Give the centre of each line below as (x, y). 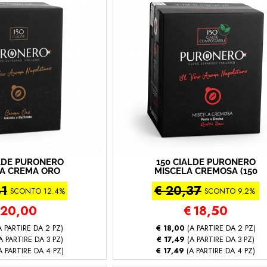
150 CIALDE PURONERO (206, 162)
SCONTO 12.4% (38, 191)
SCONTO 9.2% (230, 191)
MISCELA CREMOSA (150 (206, 171)
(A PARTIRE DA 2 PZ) (220, 228)
